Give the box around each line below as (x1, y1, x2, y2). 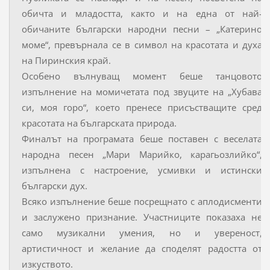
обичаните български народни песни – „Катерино (21, 22, 263, 35)
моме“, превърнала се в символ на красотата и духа (21, 38, 263, 51)
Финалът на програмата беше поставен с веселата (21, 132, 263, 145)
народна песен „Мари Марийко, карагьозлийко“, (21, 148, 263, 160)
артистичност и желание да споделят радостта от (21, 242, 263, 254)
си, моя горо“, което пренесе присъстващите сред (21, 101, 263, 113)
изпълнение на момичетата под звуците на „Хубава (21, 85, 263, 98)
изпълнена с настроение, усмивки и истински (21, 163, 263, 176)
